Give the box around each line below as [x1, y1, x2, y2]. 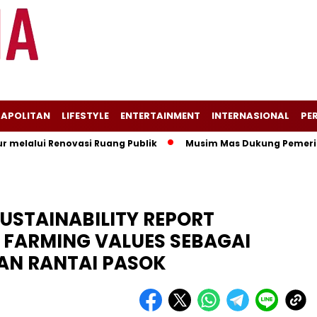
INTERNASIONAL [212, 109, 289, 122]
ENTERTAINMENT [120, 109, 200, 122]
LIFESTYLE [62, 109, 109, 122]
